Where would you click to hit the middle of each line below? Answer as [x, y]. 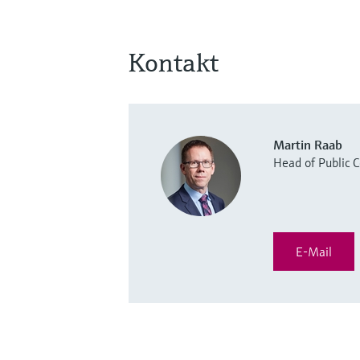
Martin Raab [308, 145]
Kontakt [174, 63]
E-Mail [314, 252]
